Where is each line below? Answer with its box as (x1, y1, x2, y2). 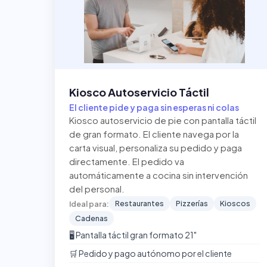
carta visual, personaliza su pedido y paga (69, 142, 242, 153)
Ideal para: (69, 198, 109, 209)
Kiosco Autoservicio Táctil (69, 85, 209, 99)
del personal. (69, 184, 125, 194)
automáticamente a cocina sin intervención (69, 170, 248, 181)
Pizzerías (176, 198, 208, 208)
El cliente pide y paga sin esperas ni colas (69, 102, 239, 113)
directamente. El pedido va (69, 156, 184, 167)
